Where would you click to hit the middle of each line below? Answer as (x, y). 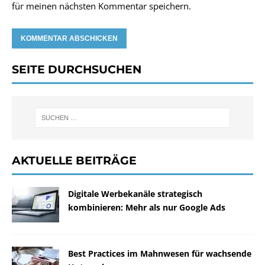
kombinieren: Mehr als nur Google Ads (147, 208)
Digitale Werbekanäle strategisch (135, 194)
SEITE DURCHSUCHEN (77, 69)
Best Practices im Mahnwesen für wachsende (160, 254)
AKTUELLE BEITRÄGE (74, 161)
